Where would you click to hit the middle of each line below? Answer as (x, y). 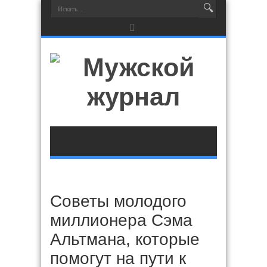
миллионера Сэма (121, 220)
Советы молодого (118, 201)
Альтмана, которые (125, 239)
